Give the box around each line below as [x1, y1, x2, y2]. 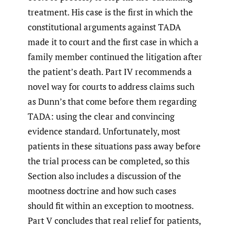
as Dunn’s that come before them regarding [28, 95, 197, 107]
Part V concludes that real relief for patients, [28, 214, 201, 226]
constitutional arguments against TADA [28, 21, 181, 33]
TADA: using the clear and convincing [28, 110, 175, 122]
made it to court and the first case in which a [28, 35, 199, 48]
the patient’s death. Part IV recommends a [28, 65, 192, 78]
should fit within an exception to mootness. [28, 199, 194, 212]
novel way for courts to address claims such [28, 80, 195, 92]
